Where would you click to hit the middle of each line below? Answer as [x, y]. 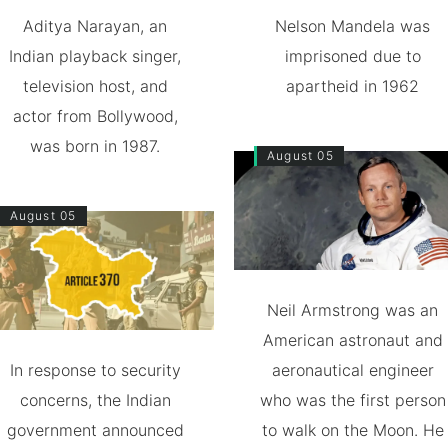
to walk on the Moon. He [352, 430]
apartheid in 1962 [353, 86]
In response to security [95, 370]
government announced [95, 430]
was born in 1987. [95, 146]
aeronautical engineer [352, 370]
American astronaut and [352, 340]
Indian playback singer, [95, 56]
